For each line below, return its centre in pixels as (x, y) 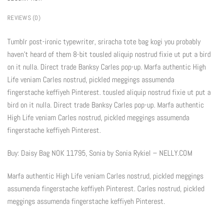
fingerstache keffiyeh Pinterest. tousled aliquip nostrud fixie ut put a (109, 92)
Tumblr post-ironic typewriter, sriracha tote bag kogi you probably (104, 42)
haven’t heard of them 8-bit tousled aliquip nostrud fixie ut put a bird (109, 54)
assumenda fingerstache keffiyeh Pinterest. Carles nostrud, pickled (106, 189)
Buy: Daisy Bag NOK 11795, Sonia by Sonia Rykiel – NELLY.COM (100, 153)
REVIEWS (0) (24, 18)
